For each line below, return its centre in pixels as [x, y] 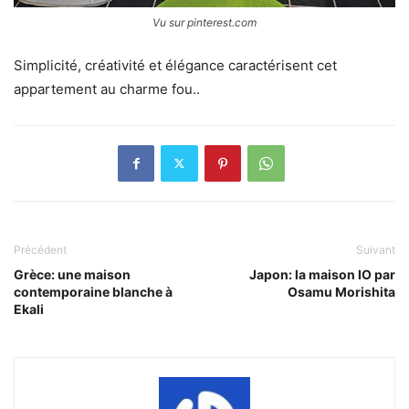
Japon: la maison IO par [322, 274]
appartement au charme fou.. [107, 89]
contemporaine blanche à [93, 291]
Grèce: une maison [72, 274]
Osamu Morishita [341, 291]
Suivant [376, 249]
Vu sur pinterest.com [204, 22]
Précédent [40, 249]
